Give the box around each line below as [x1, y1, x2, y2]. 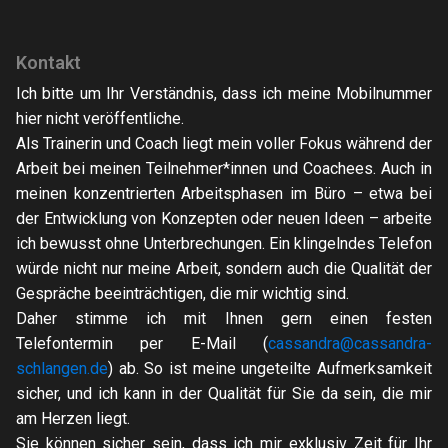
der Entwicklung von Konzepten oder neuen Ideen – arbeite [16, 209, 432, 228]
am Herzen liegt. [16, 409, 130, 428]
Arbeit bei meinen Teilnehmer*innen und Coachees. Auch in [16, 159, 432, 178]
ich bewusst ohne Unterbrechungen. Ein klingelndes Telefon [16, 234, 432, 253]
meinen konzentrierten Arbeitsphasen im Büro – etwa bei [16, 184, 432, 203]
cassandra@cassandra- [268, 334, 432, 353]
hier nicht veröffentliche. [16, 109, 184, 128]
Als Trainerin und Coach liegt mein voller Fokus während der [16, 134, 432, 153]
